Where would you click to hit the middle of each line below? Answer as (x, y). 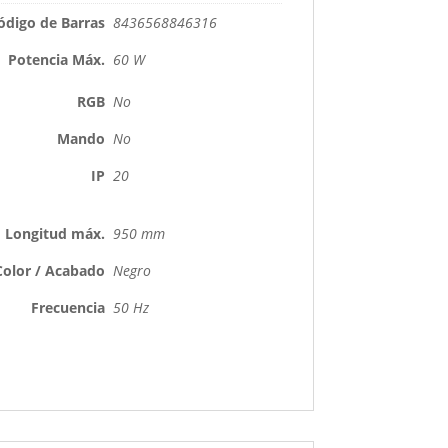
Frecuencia (68, 308)
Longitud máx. (55, 234)
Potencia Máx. (57, 60)
